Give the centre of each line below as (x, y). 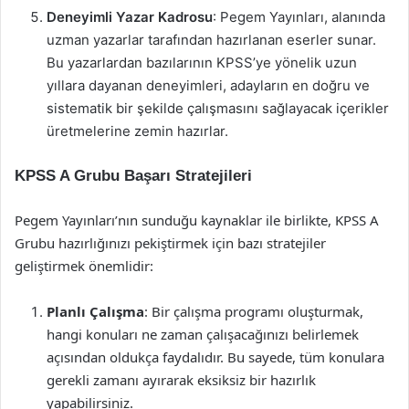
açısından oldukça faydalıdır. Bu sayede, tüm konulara (215, 357)
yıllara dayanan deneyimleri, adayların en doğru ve (208, 85)
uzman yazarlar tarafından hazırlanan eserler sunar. (211, 40)
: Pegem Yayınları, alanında (299, 17)
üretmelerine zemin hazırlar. (137, 131)
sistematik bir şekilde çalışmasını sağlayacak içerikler (218, 108)
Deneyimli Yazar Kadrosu (130, 17)
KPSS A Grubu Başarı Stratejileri (133, 176)
